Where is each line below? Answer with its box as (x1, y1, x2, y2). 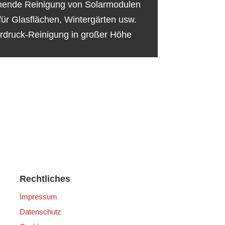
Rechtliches (20, 173, 71, 184)
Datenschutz (20, 207, 62, 216)
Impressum (20, 192, 58, 201)
